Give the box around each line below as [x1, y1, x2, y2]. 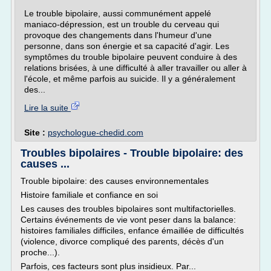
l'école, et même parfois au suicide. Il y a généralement [24, 74, 235, 83]
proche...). [21, 247, 60, 257]
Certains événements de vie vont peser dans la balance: [21, 215, 236, 224]
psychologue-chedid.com [48, 128, 143, 137]
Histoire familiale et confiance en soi [21, 190, 158, 200]
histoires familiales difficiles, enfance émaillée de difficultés [21, 226, 244, 235]
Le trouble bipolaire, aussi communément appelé [24, 8, 211, 18]
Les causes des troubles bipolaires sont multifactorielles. [21, 204, 236, 214]
